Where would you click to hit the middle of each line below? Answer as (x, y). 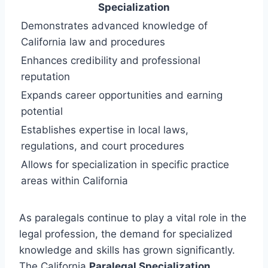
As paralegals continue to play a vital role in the (133, 217)
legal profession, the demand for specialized (126, 234)
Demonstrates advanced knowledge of (114, 25)
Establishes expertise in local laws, (105, 130)
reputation (45, 76)
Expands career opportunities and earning (122, 95)
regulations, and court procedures (103, 146)
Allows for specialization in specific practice (125, 164)
